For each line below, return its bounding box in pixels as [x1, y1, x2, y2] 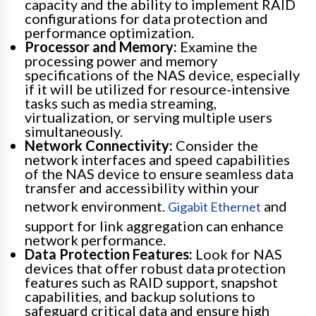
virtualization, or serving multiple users [25, 108, 272, 126]
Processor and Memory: [25, 37, 177, 55]
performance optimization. [25, 23, 194, 41]
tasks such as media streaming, [25, 94, 217, 111]
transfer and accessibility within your [25, 178, 260, 196]
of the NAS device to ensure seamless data [25, 164, 293, 182]
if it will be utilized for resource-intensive [25, 80, 290, 97]
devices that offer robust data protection [25, 259, 286, 276]
